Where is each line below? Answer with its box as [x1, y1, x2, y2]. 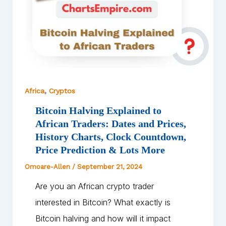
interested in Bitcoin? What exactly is [35, 197, 171, 207]
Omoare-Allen [24, 162, 72, 171]
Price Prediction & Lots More [35, 144, 165, 155]
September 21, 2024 [77, 162, 142, 171]
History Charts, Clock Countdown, [35, 131, 186, 142]
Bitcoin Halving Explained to [35, 104, 161, 116]
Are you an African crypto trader [35, 181, 154, 191]
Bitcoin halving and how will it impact [35, 213, 171, 223]
